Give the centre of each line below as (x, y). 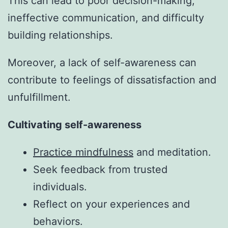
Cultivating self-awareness (75, 125)
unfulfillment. (39, 97)
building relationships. (60, 35)
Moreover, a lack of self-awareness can (102, 63)
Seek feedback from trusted (100, 170)
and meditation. (172, 152)
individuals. (60, 187)
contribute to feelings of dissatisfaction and (112, 80)
